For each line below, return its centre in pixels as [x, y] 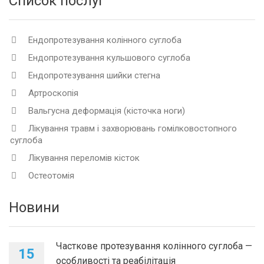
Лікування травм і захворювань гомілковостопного [133, 129]
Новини [34, 208]
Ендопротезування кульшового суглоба [109, 58]
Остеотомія [51, 176]
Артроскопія [53, 93]
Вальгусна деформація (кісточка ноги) [107, 111]
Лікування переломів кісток [84, 158]
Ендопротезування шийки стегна [94, 76]
